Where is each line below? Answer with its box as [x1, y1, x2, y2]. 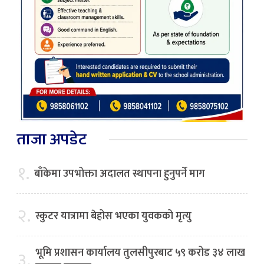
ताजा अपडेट [16, 126, 87, 153]
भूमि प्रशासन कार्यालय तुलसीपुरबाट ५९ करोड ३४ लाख [35, 244, 245, 262]
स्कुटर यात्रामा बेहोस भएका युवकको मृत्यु [35, 207, 192, 226]
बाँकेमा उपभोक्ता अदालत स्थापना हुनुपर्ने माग [34, 165, 205, 183]
